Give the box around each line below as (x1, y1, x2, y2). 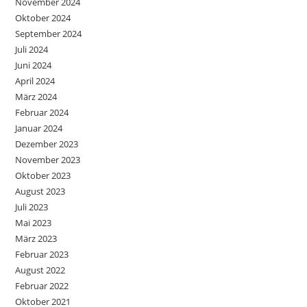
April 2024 (15, 75, 56, 87)
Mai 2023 (15, 217, 52, 229)
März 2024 (15, 90, 58, 103)
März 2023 (15, 232, 58, 245)
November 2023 (15, 153, 81, 166)
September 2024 (15, 27, 82, 40)
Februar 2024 (15, 106, 69, 119)
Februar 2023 (15, 248, 69, 260)
